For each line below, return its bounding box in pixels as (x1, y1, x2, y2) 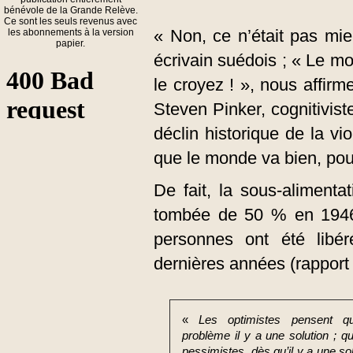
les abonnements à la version (8, 27, 134, 38)
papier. (56, 38, 86, 49)
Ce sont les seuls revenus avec (4, 16, 138, 27)
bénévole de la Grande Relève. (4, 5, 138, 16)
